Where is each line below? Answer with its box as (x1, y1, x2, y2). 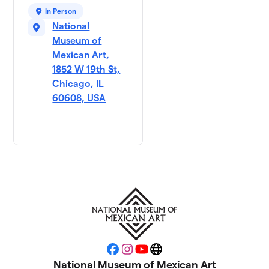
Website (155, 247, 192, 258)
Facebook (112, 247, 156, 258)
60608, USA (52, 93, 106, 104)
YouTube (141, 247, 177, 258)
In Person (45, 7, 77, 16)
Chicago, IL (52, 79, 104, 89)
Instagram (126, 247, 171, 258)
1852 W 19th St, (52, 64, 121, 75)
